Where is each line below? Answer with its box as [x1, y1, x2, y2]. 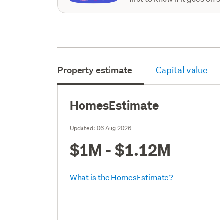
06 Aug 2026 [97, 123, 132, 132]
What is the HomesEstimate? [70, 171, 174, 182]
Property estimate [57, 64, 133, 76]
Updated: [70, 123, 97, 132]
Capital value [156, 64, 208, 76]
